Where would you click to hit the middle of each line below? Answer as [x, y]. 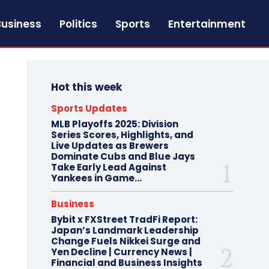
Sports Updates [89, 108]
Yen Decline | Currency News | [121, 252]
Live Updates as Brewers [110, 146]
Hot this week [86, 87]
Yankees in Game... [96, 178]
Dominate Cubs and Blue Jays [123, 156]
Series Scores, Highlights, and [122, 135]
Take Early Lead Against [108, 167]
